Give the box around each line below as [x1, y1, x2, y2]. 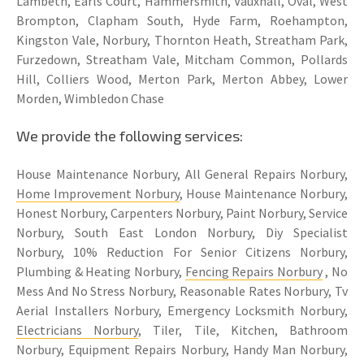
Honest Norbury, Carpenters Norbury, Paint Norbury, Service [16, 204, 348, 221]
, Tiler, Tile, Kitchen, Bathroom [138, 321, 349, 338]
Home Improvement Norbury [16, 184, 180, 201]
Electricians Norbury [16, 321, 139, 338]
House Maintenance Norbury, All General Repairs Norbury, [16, 165, 348, 182]
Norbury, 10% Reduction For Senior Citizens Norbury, [16, 243, 348, 260]
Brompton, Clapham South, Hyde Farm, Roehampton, [16, 11, 348, 28]
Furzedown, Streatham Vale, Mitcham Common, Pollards [16, 50, 348, 67]
